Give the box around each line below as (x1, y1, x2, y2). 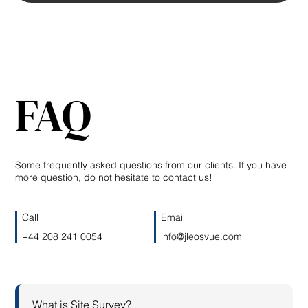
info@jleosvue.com (160, 230, 242, 243)
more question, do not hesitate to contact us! (15, 170, 213, 184)
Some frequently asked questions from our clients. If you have (15, 158, 287, 171)
